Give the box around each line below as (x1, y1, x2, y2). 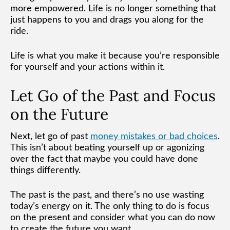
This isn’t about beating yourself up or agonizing (10, 143, 204, 152)
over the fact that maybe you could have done (10, 154, 198, 164)
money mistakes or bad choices (90, 131, 218, 141)
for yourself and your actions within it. (10, 62, 165, 72)
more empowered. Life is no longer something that (10, 4, 216, 13)
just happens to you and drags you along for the (10, 15, 204, 25)
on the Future (10, 104, 108, 124)
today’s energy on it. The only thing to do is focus (10, 201, 209, 211)
